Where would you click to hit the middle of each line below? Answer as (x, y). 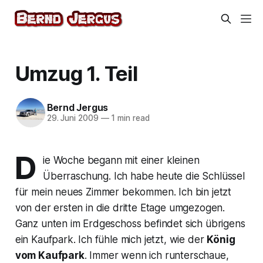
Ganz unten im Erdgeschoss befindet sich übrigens (130, 223)
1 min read (129, 118)
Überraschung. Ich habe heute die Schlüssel (144, 176)
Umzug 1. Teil (76, 73)
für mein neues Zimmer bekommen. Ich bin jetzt (123, 192)
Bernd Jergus (77, 108)
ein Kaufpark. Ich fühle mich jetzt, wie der (111, 239)
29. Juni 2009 (73, 118)
